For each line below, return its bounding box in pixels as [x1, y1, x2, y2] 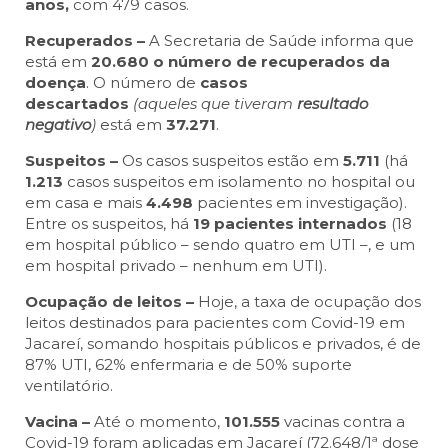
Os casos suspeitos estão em [118, 151, 343, 171]
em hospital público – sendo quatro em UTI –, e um [25, 235, 415, 255]
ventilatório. [25, 376, 113, 396]
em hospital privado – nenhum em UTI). [25, 256, 327, 276]
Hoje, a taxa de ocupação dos [198, 292, 421, 312]
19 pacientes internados [193, 214, 387, 234]
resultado [297, 94, 368, 114]
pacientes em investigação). [193, 193, 407, 213]
